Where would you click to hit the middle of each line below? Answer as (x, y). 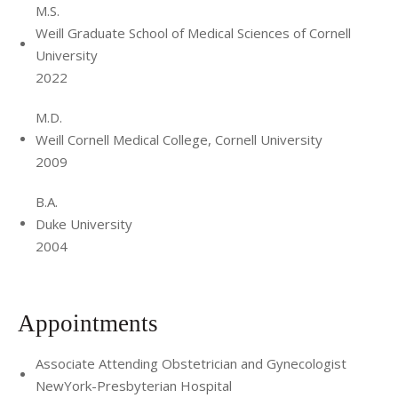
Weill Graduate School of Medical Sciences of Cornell (193, 32)
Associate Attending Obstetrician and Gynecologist (191, 363)
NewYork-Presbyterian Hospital (134, 386)
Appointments (91, 323)
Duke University (84, 223)
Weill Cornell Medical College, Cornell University (179, 139)
